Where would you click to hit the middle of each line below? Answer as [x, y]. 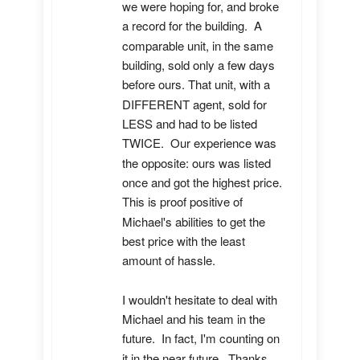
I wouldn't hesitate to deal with [200, 300]
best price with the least [184, 241]
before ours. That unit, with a [196, 84]
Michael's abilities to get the [194, 221]
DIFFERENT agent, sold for [194, 104]
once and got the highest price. [202, 182]
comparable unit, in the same [198, 45]
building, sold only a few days [198, 65]
